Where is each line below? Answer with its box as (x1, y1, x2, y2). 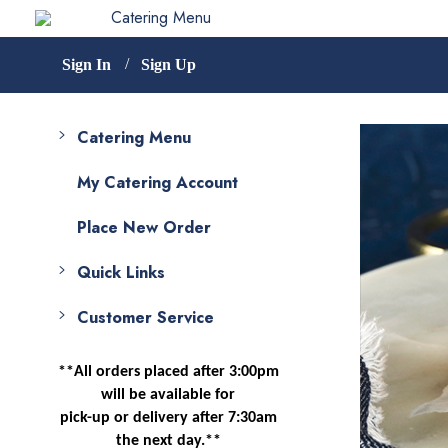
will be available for (101, 387, 236, 404)
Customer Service (76, 305, 214, 329)
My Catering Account (76, 171, 238, 195)
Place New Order (76, 215, 211, 239)
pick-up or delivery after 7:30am (59, 410, 277, 427)
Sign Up (140, 56, 196, 74)
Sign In (62, 56, 111, 74)
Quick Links (76, 260, 165, 284)
